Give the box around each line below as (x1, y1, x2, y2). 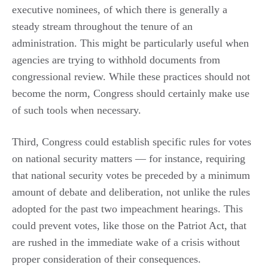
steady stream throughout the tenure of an (12, 20, 193, 32)
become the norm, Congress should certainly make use (12, 87, 249, 99)
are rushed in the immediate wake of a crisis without (12, 236, 240, 248)
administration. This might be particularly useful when (12, 36, 249, 49)
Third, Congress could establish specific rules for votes (12, 135, 251, 148)
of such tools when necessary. (12, 103, 141, 116)
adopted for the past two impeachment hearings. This (12, 202, 243, 215)
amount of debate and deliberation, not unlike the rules (12, 185, 250, 198)
